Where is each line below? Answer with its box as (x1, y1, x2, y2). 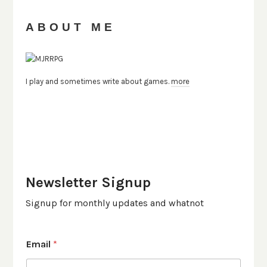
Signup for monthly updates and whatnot (25, 197, 204, 209)
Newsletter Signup (25, 173, 151, 191)
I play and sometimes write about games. (25, 76, 171, 86)
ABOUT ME (25, 21, 116, 34)
